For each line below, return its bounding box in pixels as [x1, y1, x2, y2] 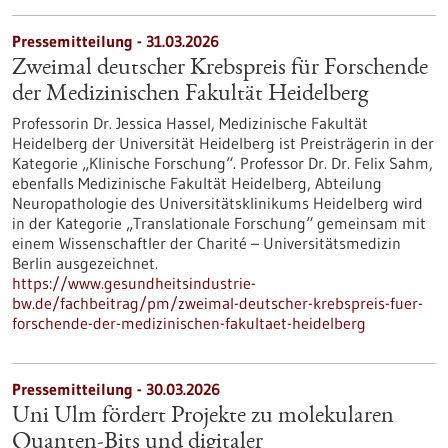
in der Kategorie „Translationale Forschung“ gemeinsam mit [12, 213, 426, 233]
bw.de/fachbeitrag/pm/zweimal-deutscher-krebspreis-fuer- [12, 293, 423, 313]
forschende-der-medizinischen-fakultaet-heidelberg [12, 313, 366, 333]
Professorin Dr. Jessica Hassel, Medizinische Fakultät [12, 113, 368, 133]
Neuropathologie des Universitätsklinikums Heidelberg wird [12, 193, 423, 213]
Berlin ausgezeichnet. [12, 253, 158, 273]
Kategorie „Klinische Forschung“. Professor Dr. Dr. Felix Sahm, [12, 153, 433, 173]
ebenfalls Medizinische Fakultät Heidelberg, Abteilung [12, 173, 382, 193]
